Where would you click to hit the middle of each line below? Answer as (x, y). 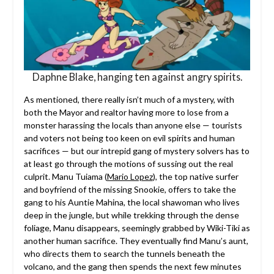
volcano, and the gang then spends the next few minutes (132, 267)
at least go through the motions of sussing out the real (128, 164)
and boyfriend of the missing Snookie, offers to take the (130, 190)
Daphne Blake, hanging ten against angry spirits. (137, 77)
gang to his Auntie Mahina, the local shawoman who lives (131, 202)
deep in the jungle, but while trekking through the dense (131, 215)
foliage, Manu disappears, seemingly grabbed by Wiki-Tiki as (137, 228)
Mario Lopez (130, 177)
